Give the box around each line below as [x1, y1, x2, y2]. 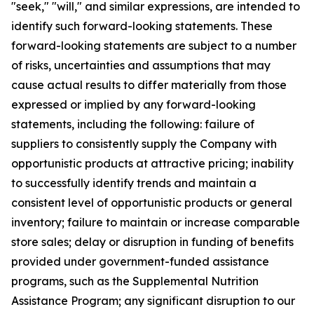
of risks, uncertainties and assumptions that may [11, 58, 271, 72]
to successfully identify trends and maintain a [11, 176, 257, 190]
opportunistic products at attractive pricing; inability [11, 156, 294, 170]
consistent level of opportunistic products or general [11, 196, 292, 210]
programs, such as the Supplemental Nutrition [11, 274, 259, 288]
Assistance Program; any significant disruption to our [11, 294, 295, 308]
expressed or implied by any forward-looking [11, 97, 256, 111]
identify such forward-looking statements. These [11, 19, 273, 33]
